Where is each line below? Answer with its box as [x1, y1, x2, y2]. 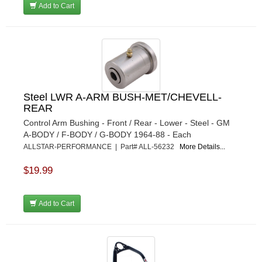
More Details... [180, 143, 225, 151]
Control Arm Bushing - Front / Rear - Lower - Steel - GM [23, 118, 230, 128]
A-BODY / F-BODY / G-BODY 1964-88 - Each [23, 130, 191, 140]
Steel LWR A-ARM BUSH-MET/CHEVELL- [23, 91, 222, 104]
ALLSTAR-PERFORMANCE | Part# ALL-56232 [23, 143, 180, 151]
